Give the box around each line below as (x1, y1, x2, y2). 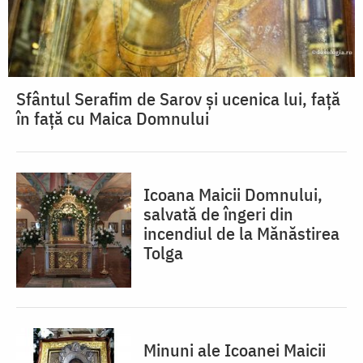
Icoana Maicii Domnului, (143, 182, 322, 207)
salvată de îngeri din (143, 202, 293, 226)
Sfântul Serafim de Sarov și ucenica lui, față (16, 87, 340, 111)
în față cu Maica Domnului (16, 106, 209, 130)
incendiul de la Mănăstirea (143, 221, 340, 246)
